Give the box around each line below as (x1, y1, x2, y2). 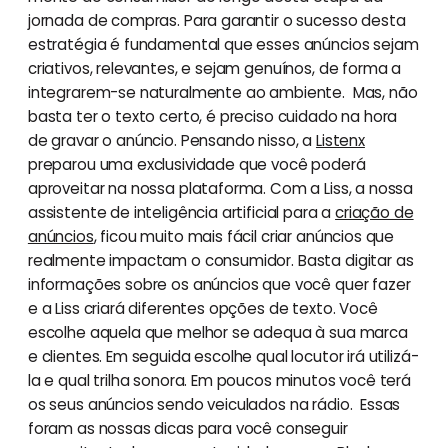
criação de (335, 202, 414, 224)
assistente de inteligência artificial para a (27, 202, 336, 224)
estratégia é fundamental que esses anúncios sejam (27, 34, 419, 56)
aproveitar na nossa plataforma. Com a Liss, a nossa (27, 178, 414, 200)
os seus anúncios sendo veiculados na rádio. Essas (27, 394, 401, 416)
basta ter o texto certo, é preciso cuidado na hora (27, 106, 398, 128)
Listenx (315, 130, 365, 152)
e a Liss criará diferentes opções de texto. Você (27, 298, 378, 320)
